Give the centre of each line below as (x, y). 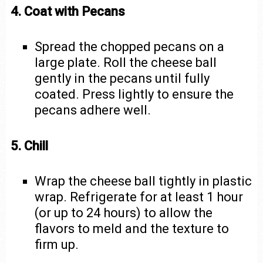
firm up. (57, 245)
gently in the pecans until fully (122, 78)
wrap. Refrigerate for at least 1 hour (139, 197)
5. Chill (29, 146)
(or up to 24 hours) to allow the (124, 213)
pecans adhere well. (93, 110)
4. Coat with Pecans (68, 11)
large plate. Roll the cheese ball (126, 62)
